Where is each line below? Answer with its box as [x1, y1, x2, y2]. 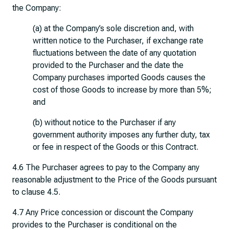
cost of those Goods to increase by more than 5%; [33, 85, 212, 95]
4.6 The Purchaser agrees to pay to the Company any [12, 163, 199, 172]
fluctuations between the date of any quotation [33, 48, 196, 58]
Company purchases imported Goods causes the [33, 73, 205, 82]
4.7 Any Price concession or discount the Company [12, 208, 193, 217]
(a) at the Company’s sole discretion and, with [33, 24, 194, 33]
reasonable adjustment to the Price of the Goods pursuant [12, 175, 217, 185]
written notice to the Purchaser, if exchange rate [33, 36, 203, 45]
